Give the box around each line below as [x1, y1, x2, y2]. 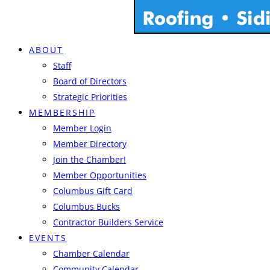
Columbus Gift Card [53, 185, 133, 196]
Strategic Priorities [53, 91, 127, 102]
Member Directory [53, 138, 127, 149]
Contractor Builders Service [53, 216, 163, 228]
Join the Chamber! [53, 154, 126, 165]
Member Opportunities [53, 169, 146, 181]
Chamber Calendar [53, 248, 130, 259]
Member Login [53, 122, 111, 134]
